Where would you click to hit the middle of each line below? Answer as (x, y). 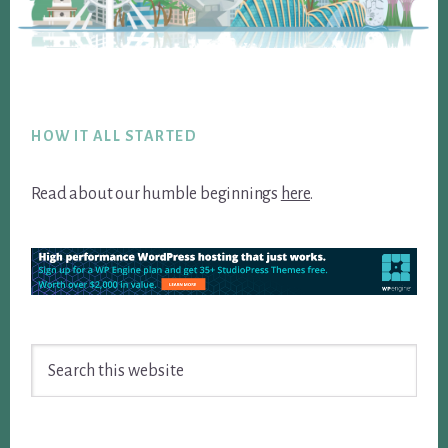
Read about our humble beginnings (156, 193)
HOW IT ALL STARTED (114, 135)
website (57, 410)
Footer (55, 104)
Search (53, 356)
